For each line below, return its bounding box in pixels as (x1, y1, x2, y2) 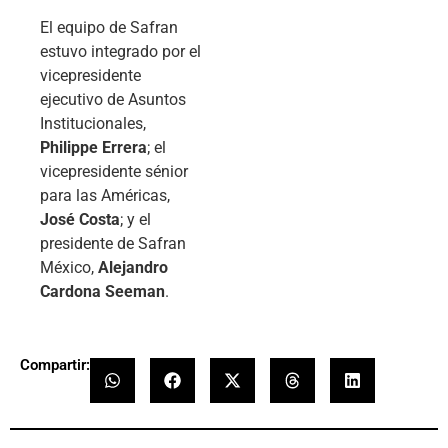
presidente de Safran (40, 233, 186, 253)
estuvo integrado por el (40, 41, 201, 61)
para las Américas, (40, 185, 170, 205)
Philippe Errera (40, 137, 147, 157)
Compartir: (20, 356, 90, 375)
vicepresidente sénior (40, 161, 188, 181)
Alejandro (98, 257, 168, 277)
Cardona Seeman (40, 281, 165, 301)
